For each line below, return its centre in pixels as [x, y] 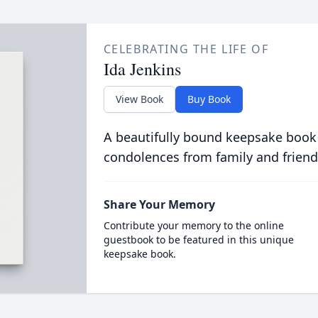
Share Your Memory [159, 204]
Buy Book [209, 99]
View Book [139, 99]
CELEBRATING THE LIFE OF [186, 49]
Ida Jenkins [142, 69]
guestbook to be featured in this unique [198, 240]
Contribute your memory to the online [193, 225]
